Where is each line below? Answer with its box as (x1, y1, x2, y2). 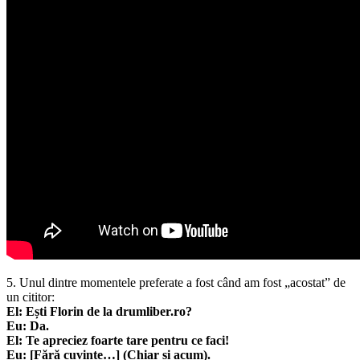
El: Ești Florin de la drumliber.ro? (6, 305, 192, 320)
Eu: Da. (6, 320, 49, 334)
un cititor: (6, 291, 55, 305)
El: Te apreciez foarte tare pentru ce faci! (6, 334, 229, 349)
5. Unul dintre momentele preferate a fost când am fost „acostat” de (6, 276, 346, 291)
